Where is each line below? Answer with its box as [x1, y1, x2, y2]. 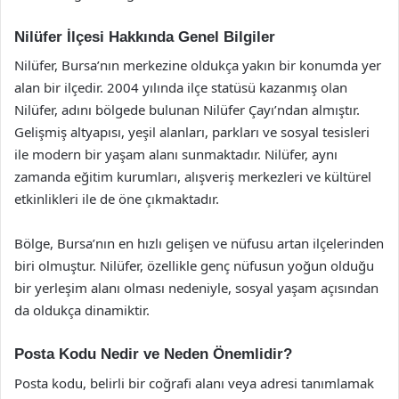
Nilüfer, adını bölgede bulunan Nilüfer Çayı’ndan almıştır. [14, 101, 360, 118]
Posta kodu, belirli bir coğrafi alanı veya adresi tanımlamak [14, 373, 374, 392]
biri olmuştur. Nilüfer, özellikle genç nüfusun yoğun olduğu [14, 256, 374, 274]
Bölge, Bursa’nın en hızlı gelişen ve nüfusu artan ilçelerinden [14, 234, 384, 252]
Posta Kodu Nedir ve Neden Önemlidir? [14, 346, 292, 362]
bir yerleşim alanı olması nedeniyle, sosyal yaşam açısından [14, 279, 379, 297]
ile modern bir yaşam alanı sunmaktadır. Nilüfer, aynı [14, 145, 338, 163]
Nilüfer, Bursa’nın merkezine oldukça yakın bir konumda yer [14, 56, 381, 74]
